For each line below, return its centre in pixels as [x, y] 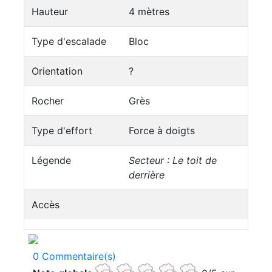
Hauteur [50, 12]
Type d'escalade [69, 41]
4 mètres [149, 12]
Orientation [57, 71]
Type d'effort [62, 131]
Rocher [48, 101]
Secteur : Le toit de [173, 160]
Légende [51, 160]
